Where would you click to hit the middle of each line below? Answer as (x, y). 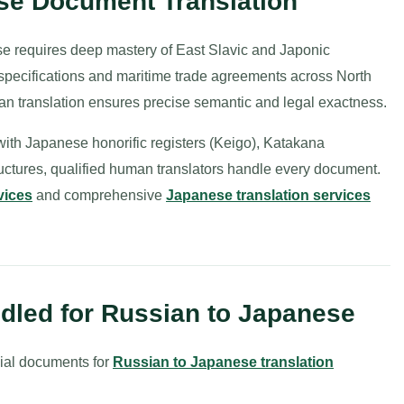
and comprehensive (99, 195)
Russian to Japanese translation (223, 362)
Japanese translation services (268, 195)
